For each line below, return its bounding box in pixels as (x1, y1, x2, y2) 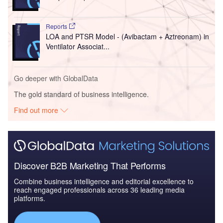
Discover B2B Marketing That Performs (14, 159, 166, 172)
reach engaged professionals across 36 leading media (14, 185, 185, 195)
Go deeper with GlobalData (14, 73, 98, 83)
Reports (45, 22, 69, 30)
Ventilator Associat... (45, 41, 110, 51)
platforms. (14, 193, 45, 204)
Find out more (14, 105, 61, 115)
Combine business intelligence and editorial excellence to (14, 176, 194, 187)
